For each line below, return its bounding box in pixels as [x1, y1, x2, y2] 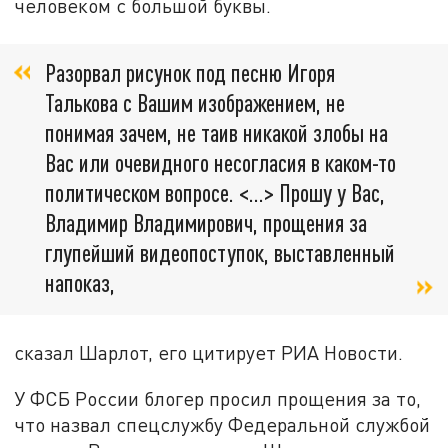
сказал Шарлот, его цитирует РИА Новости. [14, 341, 404, 365]
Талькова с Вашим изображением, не [45, 88, 345, 118]
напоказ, [45, 268, 115, 298]
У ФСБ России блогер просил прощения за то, [14, 387, 422, 411]
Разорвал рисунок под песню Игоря [45, 58, 335, 88]
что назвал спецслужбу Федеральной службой [14, 413, 431, 437]
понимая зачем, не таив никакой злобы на [45, 118, 388, 148]
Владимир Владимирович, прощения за [45, 208, 367, 238]
